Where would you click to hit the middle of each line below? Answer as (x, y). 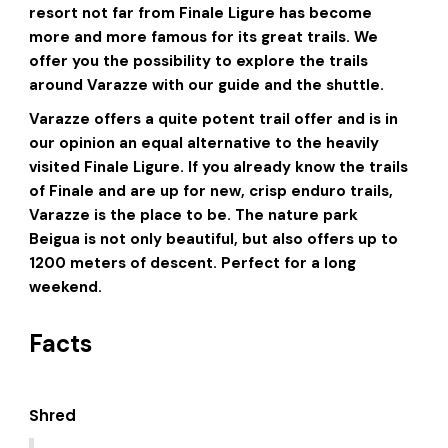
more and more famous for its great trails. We (203, 36)
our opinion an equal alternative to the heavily (203, 142)
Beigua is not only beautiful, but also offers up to (213, 238)
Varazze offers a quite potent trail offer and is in (213, 118)
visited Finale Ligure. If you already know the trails (218, 166)
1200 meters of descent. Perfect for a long (192, 262)
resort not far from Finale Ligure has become (200, 12)
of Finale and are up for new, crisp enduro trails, (210, 190)
